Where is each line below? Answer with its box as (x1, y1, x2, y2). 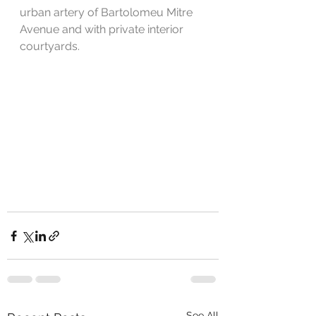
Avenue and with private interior (20, 23, 186, 36)
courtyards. (20, 39, 80, 53)
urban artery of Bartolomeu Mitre (20, 6, 195, 19)
